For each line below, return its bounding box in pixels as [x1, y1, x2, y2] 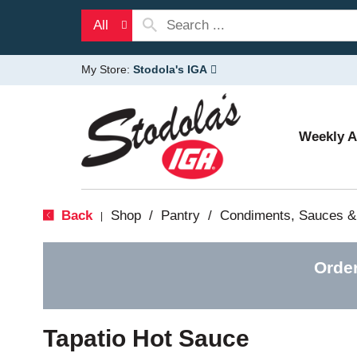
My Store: [81, 63, 133, 76]
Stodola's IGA [133, 63, 207, 76]
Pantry [160, 208, 200, 223]
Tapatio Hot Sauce [42, 325, 249, 351]
